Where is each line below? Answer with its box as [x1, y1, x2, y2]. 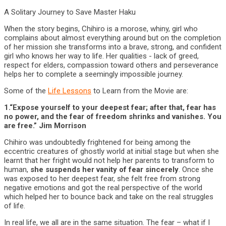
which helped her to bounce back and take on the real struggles [4, 192, 213, 201]
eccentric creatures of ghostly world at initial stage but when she [4, 147, 219, 156]
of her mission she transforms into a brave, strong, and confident [4, 42, 221, 51]
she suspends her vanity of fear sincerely [30, 165, 179, 174]
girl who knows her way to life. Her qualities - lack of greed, [4, 51, 199, 61]
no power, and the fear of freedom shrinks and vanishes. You [4, 112, 221, 121]
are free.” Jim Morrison [4, 121, 86, 130]
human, [4, 165, 30, 174]
